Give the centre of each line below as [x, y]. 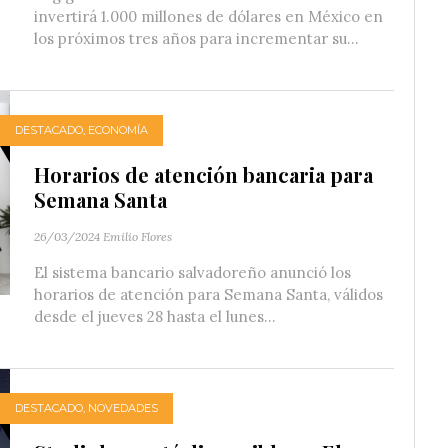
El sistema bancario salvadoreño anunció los [192, 272]
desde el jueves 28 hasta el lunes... [155, 316]
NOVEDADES [123, 408]
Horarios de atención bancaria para [203, 174]
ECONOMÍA [118, 130]
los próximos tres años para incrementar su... [196, 38]
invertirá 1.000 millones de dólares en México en [208, 16]
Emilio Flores [137, 236]
